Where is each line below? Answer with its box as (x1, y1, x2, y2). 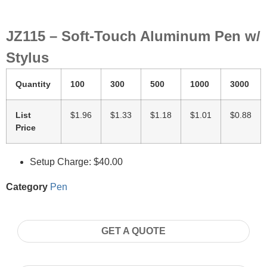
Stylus (6, 49, 49, 66)
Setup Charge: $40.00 (30, 157, 123, 167)
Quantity (15, 79, 51, 89)
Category (6, 182, 48, 192)
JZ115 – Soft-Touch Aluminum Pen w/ (6, 28, 260, 44)
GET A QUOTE (101, 226, 166, 236)
